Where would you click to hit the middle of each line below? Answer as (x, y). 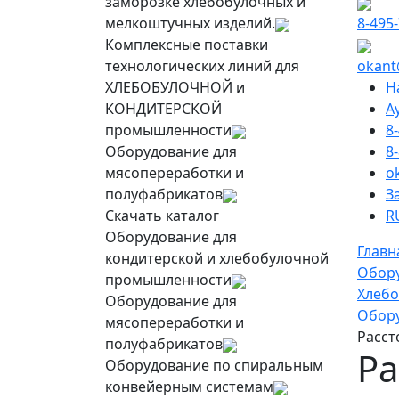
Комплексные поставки (187, 45)
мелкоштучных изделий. (190, 23)
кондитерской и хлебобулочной (217, 258)
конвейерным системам (189, 387)
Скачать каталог (162, 216)
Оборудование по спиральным (214, 365)
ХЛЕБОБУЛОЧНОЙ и (175, 87)
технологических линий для (202, 66)
